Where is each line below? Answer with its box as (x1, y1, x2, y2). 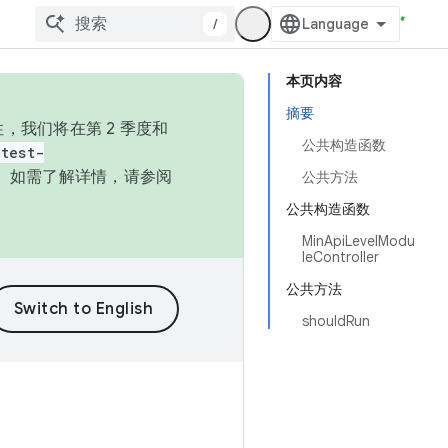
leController (302, 248, 379, 266)
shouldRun (302, 312, 370, 330)
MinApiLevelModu (302, 232, 415, 250)
